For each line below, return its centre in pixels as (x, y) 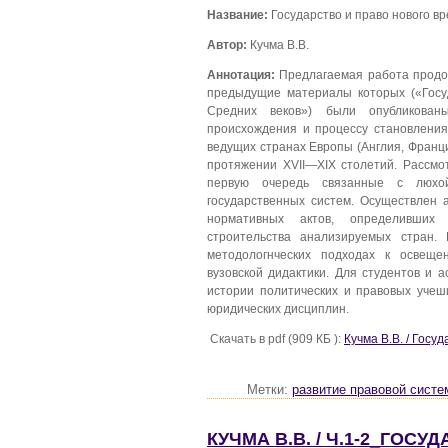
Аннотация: (241, 74)
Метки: (269, 389)
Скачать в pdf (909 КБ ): (275, 338)
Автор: (227, 45)
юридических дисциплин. (278, 308)
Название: (237, 15)
